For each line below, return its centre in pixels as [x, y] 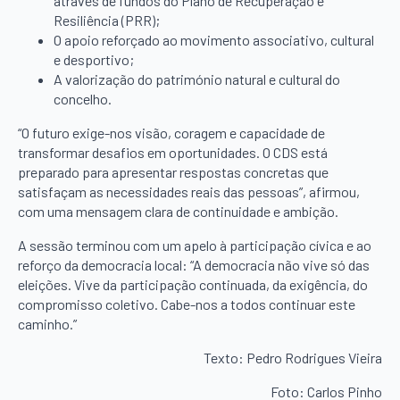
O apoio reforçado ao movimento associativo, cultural [214, 40]
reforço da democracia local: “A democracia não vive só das [194, 265]
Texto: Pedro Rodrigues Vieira [293, 358]
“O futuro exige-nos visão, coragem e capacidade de [171, 133]
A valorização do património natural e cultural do [197, 79]
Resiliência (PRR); [107, 21]
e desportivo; [94, 60]
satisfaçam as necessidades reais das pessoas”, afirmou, [189, 192]
